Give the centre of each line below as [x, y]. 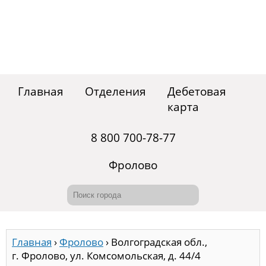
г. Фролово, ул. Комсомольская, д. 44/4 [106, 255]
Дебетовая [197, 91]
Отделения [115, 91]
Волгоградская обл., [159, 242]
